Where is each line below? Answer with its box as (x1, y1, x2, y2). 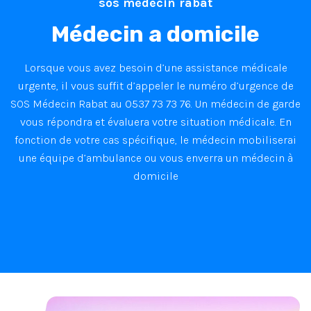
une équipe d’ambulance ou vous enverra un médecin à (18, 151, 293, 165)
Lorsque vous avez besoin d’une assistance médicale (24, 60, 287, 74)
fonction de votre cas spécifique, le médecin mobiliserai (15, 133, 296, 146)
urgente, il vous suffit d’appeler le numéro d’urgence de (17, 78, 294, 92)
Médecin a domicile (51, 20, 260, 47)
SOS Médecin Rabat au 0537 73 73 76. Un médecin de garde (10, 96, 301, 110)
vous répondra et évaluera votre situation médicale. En (19, 115, 292, 128)
